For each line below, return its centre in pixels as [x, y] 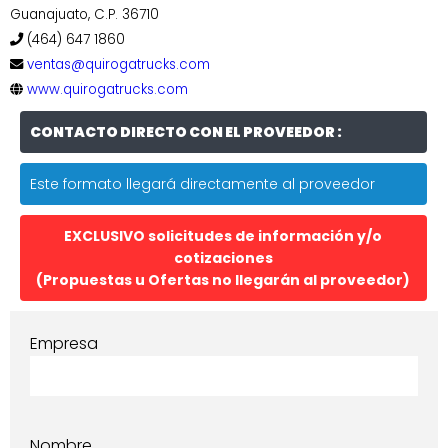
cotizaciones [223, 257]
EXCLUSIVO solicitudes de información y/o [223, 235]
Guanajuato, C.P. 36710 [84, 14]
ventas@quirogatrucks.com [118, 64]
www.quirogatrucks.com [107, 89]
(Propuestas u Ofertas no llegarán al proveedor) [223, 279]
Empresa [64, 343]
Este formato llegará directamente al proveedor [202, 183]
